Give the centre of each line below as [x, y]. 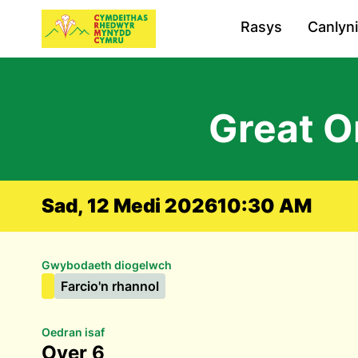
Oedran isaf [73, 332]
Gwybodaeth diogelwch [107, 265]
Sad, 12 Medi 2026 [129, 206]
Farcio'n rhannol [110, 286]
